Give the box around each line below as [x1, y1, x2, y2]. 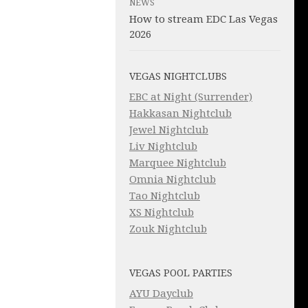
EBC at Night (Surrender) [129, 91, 252, 104]
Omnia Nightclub [129, 173, 216, 186]
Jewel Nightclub [129, 124, 208, 137]
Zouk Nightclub [129, 223, 207, 236]
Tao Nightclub [129, 190, 200, 203]
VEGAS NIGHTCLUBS [129, 71, 227, 82]
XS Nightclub [129, 206, 194, 219]
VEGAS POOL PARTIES [129, 267, 232, 279]
